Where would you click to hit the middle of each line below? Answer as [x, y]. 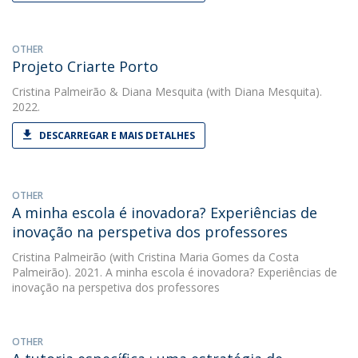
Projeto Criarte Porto [85, 66]
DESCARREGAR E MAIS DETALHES [117, 135]
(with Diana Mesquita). [263, 91]
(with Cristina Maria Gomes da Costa [203, 257]
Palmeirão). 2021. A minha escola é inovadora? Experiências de [175, 272]
